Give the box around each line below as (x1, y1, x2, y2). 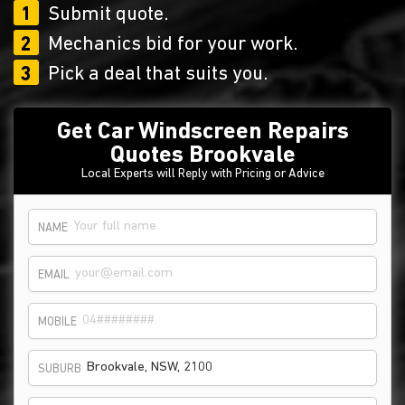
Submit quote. (48, 5, 168, 25)
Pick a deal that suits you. (48, 64, 268, 85)
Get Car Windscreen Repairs (56, 120, 349, 145)
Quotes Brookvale (109, 144, 296, 168)
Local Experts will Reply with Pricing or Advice (80, 167, 325, 181)
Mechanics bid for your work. (48, 34, 297, 55)
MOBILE (38, 316, 77, 328)
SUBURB (38, 363, 81, 375)
